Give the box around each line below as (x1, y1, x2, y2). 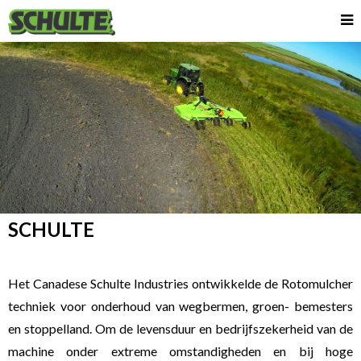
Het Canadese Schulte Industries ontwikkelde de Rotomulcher (8, 276, 353, 291)
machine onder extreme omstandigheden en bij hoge (8, 343, 353, 359)
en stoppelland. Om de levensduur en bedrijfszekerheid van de (8, 321, 353, 336)
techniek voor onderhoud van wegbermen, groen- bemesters (8, 298, 353, 313)
